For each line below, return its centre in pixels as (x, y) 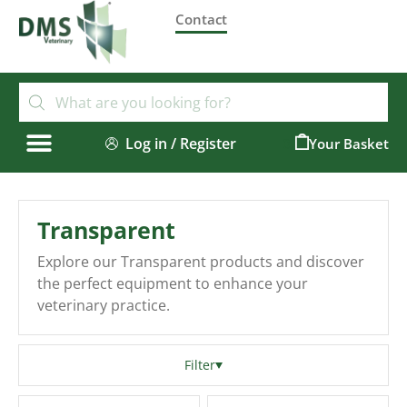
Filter (200, 365)
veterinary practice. (104, 305)
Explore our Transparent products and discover (201, 262)
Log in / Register (181, 143)
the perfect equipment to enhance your (173, 283)
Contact (202, 19)
